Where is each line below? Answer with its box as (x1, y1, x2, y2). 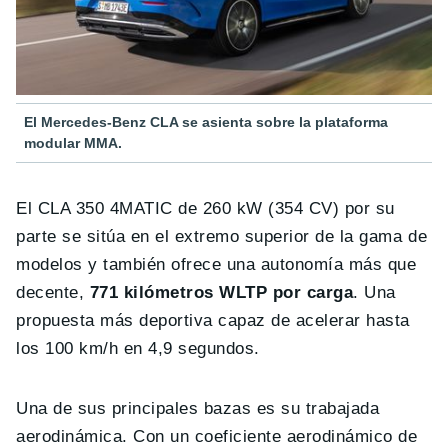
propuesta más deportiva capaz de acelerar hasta (16, 311, 410, 331)
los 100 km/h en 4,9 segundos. (16, 339, 260, 359)
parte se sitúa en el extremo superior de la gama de (16, 227, 428, 247)
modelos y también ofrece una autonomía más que (16, 255, 417, 275)
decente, (16, 283, 90, 303)
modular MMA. (24, 135, 122, 152)
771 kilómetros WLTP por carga (89, 283, 354, 303)
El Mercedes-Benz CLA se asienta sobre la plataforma (24, 114, 388, 131)
